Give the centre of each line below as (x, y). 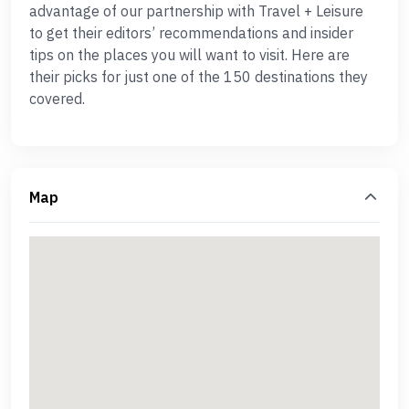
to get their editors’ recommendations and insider (191, 33)
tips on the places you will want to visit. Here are (189, 55)
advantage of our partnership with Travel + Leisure (196, 11)
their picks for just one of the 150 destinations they (199, 77)
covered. (57, 99)
